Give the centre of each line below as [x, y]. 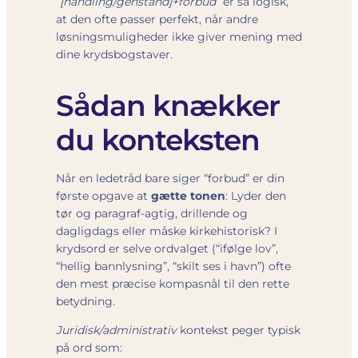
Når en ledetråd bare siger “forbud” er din [170, 178]
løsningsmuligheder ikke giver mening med [179, 36]
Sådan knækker [168, 105]
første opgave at [103, 195]
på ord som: [89, 347]
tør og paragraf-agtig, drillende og [152, 213]
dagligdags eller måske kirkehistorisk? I [167, 231]
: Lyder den [256, 195]
